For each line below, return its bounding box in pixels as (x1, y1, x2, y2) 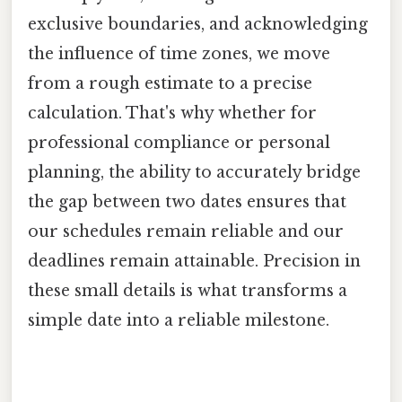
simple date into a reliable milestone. (28, 310, 329, 331)
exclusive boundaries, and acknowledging (28, 14, 368, 35)
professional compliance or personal (28, 133, 330, 153)
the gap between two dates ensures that (28, 192, 346, 213)
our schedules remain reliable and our (28, 222, 344, 242)
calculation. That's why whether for (28, 103, 317, 124)
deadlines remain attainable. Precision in (28, 251, 361, 272)
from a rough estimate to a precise (28, 74, 312, 94)
